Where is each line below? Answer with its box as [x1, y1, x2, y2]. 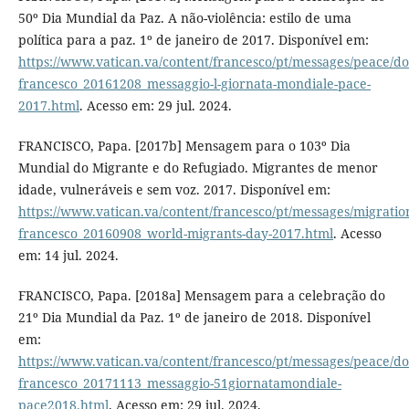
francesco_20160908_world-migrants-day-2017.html [17, 224, 333, 242]
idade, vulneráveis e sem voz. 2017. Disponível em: [17, 180, 330, 198]
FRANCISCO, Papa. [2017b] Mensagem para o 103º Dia [17, 136, 351, 154]
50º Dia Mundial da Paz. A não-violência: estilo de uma [17, 8, 351, 26]
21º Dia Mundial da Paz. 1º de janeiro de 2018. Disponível [17, 308, 371, 326]
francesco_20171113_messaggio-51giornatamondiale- [17, 373, 341, 392]
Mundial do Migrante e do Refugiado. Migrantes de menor [17, 158, 378, 176]
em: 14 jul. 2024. [17, 246, 119, 264]
